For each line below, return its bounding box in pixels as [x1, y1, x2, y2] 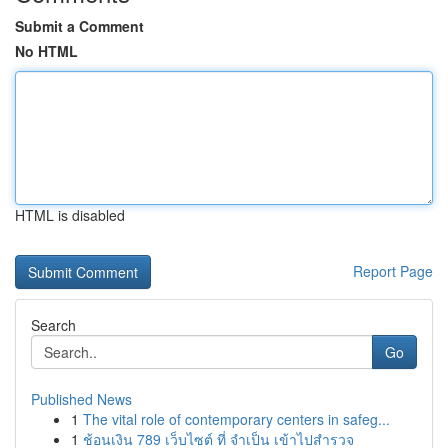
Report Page [353, 261, 433, 281]
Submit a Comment [15, 16, 144, 36]
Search [31, 315, 76, 335]
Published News [31, 389, 132, 409]
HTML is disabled [15, 205, 125, 225]
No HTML [15, 41, 78, 61]
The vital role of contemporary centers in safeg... [83, 409, 390, 429]
